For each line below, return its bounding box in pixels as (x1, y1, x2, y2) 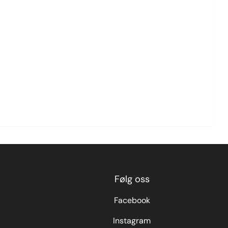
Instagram (113, 215, 151, 226)
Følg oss (114, 173, 150, 185)
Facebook (113, 194, 150, 206)
